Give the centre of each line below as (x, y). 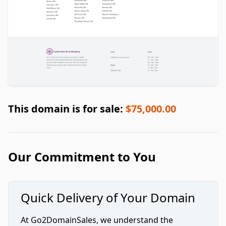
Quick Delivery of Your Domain (108, 198)
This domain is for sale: (67, 109)
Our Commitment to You (82, 157)
